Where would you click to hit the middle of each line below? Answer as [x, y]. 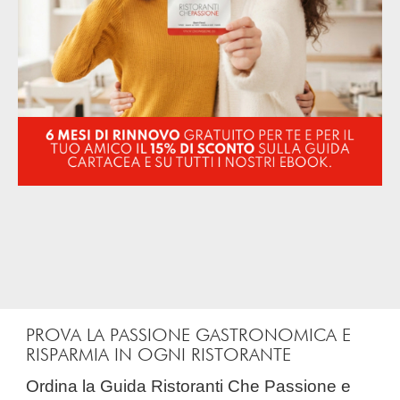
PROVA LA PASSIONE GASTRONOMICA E [189, 335]
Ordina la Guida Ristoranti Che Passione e [33, 386]
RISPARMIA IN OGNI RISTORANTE [159, 355]
